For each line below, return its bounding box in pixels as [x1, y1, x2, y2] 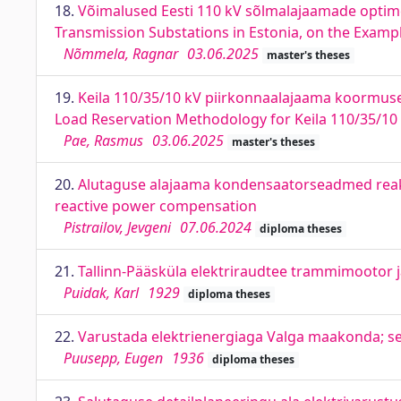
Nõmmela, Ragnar [64, 44, 178, 64]
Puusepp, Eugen [64, 348, 163, 368]
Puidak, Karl [64, 283, 139, 303]
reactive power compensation [55, 196, 257, 216]
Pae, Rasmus [64, 131, 143, 150]
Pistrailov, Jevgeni [64, 218, 171, 237]
